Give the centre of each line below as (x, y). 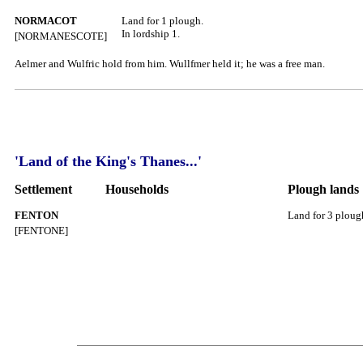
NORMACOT (46, 21)
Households (137, 189)
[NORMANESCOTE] (61, 36)
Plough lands (323, 189)
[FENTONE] (43, 231)
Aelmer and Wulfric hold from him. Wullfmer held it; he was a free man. (171, 64)
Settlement (43, 189)
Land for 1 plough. (162, 21)
